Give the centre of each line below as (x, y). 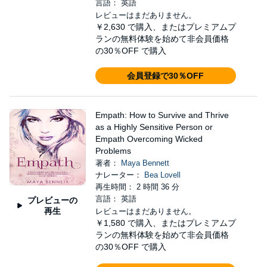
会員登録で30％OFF (166, 76)
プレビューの (52, 200)
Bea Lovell (162, 175)
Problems (113, 151)
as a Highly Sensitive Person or (154, 127)
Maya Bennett (145, 163)
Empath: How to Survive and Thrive (162, 115)
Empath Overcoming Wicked (149, 139)
